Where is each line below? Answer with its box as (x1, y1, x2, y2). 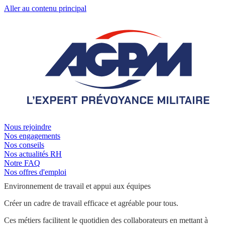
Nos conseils (4, 140, 44, 149)
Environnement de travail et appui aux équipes (4, 182, 151, 191)
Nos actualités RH (4, 149, 62, 158)
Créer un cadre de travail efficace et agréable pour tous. (4, 199, 180, 208)
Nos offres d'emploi (4, 167, 66, 176)
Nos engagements (4, 131, 60, 140)
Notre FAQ (4, 158, 40, 167)
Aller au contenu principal (4, 4, 86, 13)
